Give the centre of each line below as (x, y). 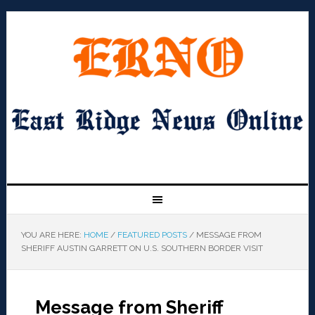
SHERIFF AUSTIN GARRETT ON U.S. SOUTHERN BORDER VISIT (142, 249)
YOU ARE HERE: (52, 235)
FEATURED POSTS (152, 235)
